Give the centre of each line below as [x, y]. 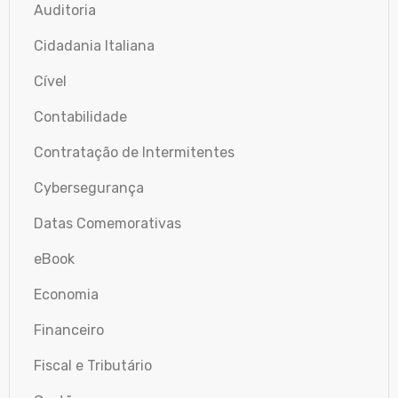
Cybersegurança [89, 187]
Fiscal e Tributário [93, 365]
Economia [66, 294]
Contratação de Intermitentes [134, 152]
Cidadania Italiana [94, 45]
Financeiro [69, 330]
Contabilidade [80, 116]
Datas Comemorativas [107, 223]
